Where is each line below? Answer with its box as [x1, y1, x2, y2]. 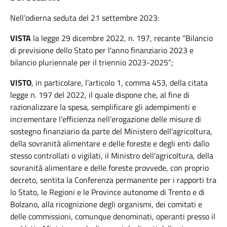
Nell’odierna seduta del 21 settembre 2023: [10, 12, 159, 24]
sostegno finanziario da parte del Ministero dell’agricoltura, [10, 125, 212, 137]
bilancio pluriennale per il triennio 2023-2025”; [10, 56, 173, 68]
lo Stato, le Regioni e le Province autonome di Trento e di [10, 186, 205, 198]
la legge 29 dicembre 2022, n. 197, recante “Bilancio [31, 32, 213, 44]
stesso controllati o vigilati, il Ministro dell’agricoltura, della [10, 149, 213, 162]
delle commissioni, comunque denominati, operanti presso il [10, 210, 215, 222]
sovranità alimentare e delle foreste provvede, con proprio [10, 162, 209, 174]
